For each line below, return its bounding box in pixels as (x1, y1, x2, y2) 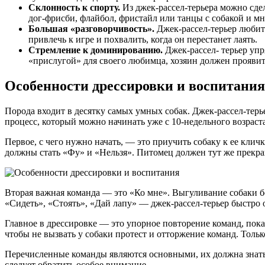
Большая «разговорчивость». (28, 23, 154, 34)
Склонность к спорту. (28, 2, 120, 12)
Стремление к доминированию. (28, 44, 163, 55)
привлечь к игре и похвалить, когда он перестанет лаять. (28, 34, 257, 44)
